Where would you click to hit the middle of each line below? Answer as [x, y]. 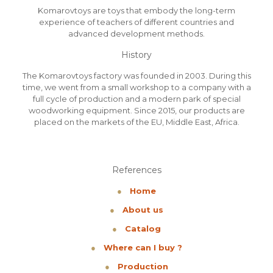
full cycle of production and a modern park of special [136, 99]
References [136, 170]
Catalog [143, 229]
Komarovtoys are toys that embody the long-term [136, 10]
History [136, 55]
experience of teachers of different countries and [136, 22]
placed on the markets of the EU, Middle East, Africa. [136, 122]
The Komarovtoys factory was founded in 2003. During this [136, 76]
